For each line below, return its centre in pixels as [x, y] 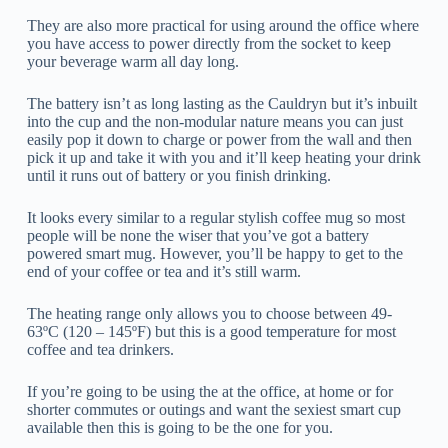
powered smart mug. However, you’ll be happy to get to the [214, 254]
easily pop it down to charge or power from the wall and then [219, 140]
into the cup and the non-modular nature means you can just [214, 122]
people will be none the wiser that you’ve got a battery [197, 236]
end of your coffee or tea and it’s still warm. [163, 272]
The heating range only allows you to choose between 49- [209, 314]
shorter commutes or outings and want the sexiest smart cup [213, 410]
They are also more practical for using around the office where [222, 26]
